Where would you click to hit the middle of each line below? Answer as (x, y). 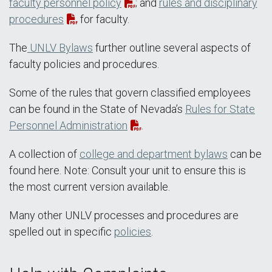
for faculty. (103, 19)
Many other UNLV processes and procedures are (124, 216)
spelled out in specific (62, 232)
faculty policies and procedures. (84, 64)
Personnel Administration (68, 126)
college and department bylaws (154, 154)
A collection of (44, 154)
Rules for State (220, 109)
